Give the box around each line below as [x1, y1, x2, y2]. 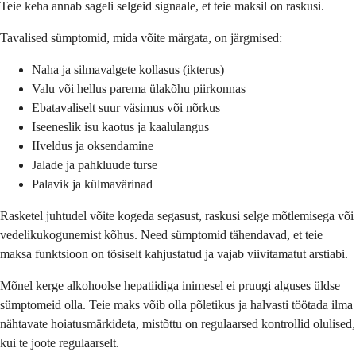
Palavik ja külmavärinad [32, 176, 153, 191]
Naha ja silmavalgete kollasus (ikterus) [32, 62, 224, 76]
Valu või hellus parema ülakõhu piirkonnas [32, 81, 246, 95]
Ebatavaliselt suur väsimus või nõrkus [32, 100, 220, 114]
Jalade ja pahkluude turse [32, 157, 157, 172]
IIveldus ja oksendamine [32, 138, 153, 153]
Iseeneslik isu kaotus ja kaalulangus [32, 119, 209, 133]
